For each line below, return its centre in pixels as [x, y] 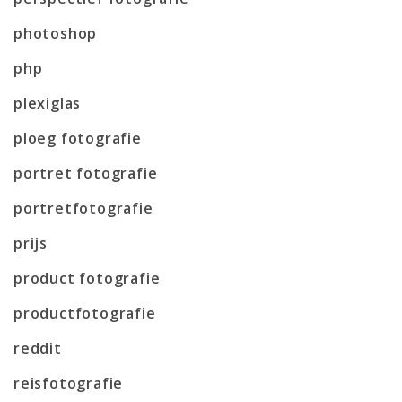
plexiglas [48, 103]
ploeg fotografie [78, 138]
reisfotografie [69, 383]
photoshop [56, 33]
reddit [38, 348]
